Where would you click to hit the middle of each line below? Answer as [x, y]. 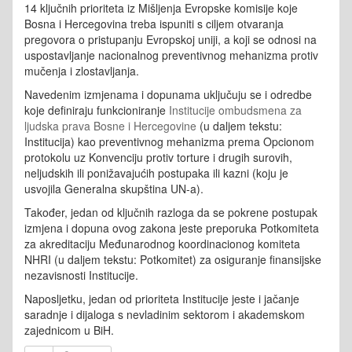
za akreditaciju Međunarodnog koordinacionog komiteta [162, 243]
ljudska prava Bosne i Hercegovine [110, 125]
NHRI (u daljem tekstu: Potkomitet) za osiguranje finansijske [173, 259]
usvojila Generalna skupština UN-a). [115, 188]
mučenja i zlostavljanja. [82, 70]
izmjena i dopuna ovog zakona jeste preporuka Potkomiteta [172, 227]
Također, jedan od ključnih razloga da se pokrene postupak [171, 212]
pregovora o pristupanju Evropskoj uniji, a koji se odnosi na [170, 39]
